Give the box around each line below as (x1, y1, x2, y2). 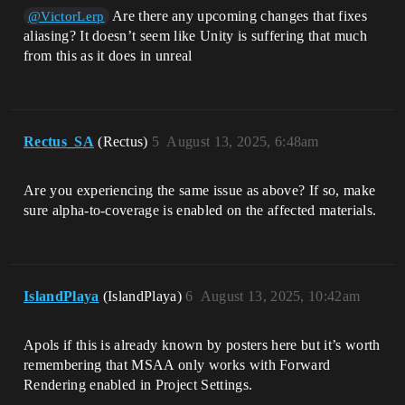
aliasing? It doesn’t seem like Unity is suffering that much (24, 27, 367, 43)
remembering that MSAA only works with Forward (24, 356, 331, 372)
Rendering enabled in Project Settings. (24, 376, 253, 392)
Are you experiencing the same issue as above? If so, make (24, 182, 376, 198)
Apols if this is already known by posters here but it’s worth (24, 336, 381, 353)
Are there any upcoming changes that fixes (108, 7, 368, 24)
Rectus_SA (24, 133, 94, 149)
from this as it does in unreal (24, 47, 193, 63)
